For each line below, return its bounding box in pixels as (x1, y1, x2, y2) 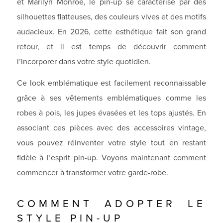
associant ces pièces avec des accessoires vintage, (16, 122, 207, 134)
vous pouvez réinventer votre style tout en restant (16, 137, 207, 149)
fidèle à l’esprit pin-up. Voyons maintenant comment (16, 152, 207, 164)
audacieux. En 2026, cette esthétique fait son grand (16, 25, 207, 37)
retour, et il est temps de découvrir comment (16, 40, 207, 52)
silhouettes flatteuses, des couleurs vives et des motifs (16, 10, 207, 22)
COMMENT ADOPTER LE (16, 195, 207, 211)
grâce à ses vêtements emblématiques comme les (16, 92, 207, 104)
